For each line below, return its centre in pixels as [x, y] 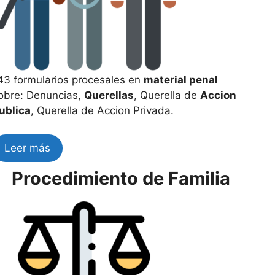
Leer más [27, 148]
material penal [180, 80]
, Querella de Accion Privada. [102, 110]
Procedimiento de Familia [121, 178]
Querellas [109, 95]
